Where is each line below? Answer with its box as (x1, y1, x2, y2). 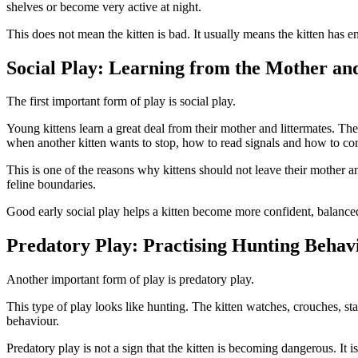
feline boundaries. (6, 177, 96, 192)
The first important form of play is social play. (6, 94, 236, 109)
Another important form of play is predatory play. (6, 272, 254, 287)
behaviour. (6, 314, 59, 328)
